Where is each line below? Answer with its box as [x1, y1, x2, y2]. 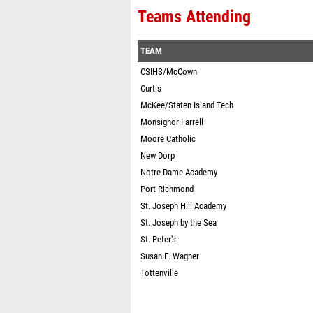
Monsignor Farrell [140, 117, 203, 127]
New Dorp [140, 150, 175, 161]
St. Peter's [140, 234, 176, 245]
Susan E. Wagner [140, 251, 199, 261]
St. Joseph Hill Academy [140, 201, 226, 211]
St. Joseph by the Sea [140, 217, 217, 228]
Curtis [140, 83, 161, 94]
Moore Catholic [140, 133, 196, 144]
